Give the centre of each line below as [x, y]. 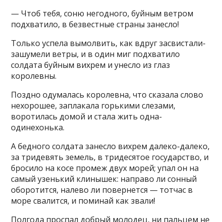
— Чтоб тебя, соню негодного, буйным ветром [102, 13]
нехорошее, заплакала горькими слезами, [93, 106]
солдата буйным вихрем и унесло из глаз [91, 65]
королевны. [34, 76]
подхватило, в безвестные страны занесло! [95, 24]
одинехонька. [38, 127]
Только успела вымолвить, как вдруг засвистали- [109, 43]
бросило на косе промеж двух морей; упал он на [105, 168]
